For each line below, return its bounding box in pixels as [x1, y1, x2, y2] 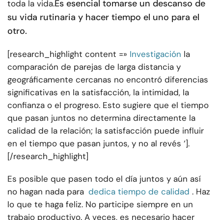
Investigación [130, 48, 181, 59]
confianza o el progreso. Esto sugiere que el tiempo [7, 99, 209, 110]
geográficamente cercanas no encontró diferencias [7, 74, 208, 85]
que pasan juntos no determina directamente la [7, 112, 195, 123]
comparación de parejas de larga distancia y [7, 61, 181, 72]
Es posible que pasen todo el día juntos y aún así [7, 173, 201, 184]
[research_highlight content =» [7, 48, 127, 59]
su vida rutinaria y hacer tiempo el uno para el [7, 11, 199, 23]
